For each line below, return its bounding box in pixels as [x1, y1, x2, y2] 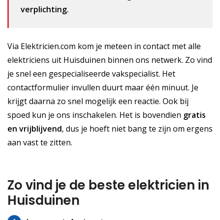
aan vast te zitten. [7, 137, 72, 148]
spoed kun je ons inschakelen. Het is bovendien [7, 109, 183, 120]
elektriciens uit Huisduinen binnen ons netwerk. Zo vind [7, 54, 212, 65]
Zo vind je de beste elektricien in [7, 176, 209, 194]
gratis [183, 109, 206, 120]
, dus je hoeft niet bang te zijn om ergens [62, 123, 213, 134]
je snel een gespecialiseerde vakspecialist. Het [7, 68, 175, 79]
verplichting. [21, 4, 69, 15]
